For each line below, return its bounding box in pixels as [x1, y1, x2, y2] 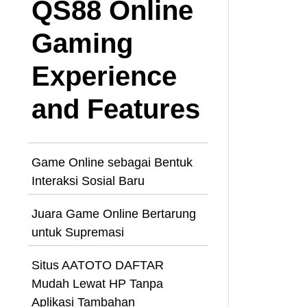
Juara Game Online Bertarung [32, 206, 196, 221]
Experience [32, 60, 177, 91]
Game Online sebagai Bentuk [32, 155, 193, 169]
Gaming [32, 27, 133, 58]
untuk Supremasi [32, 225, 124, 239]
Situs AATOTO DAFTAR [32, 258, 164, 272]
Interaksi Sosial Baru [32, 173, 145, 188]
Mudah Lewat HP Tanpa [32, 276, 163, 291]
